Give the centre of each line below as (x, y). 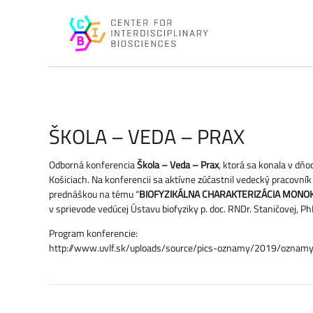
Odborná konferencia (93, 165)
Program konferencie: (93, 233)
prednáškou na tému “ (94, 194)
